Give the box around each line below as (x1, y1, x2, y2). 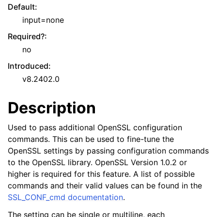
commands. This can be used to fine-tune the (8, 134, 174, 144)
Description (8, 98, 96, 117)
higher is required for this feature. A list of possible (8, 169, 195, 179)
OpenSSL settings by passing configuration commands (8, 146, 209, 155)
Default (8, 2, 35, 12)
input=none (22, 15, 64, 25)
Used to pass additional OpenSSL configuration (8, 123, 182, 132)
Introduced (8, 61, 48, 71)
